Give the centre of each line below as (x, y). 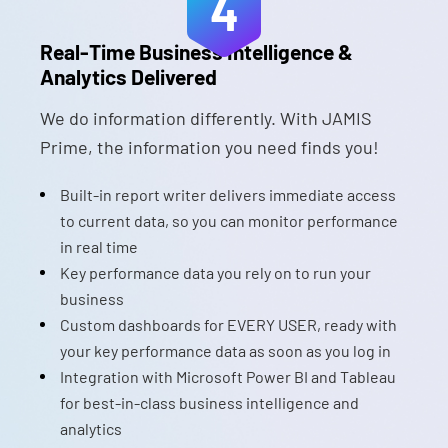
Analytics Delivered (128, 76)
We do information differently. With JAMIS (206, 118)
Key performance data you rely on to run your (215, 272)
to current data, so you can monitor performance (229, 220)
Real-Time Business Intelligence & (196, 51)
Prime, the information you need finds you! (209, 147)
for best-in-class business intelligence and (209, 402)
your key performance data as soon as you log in (225, 350)
